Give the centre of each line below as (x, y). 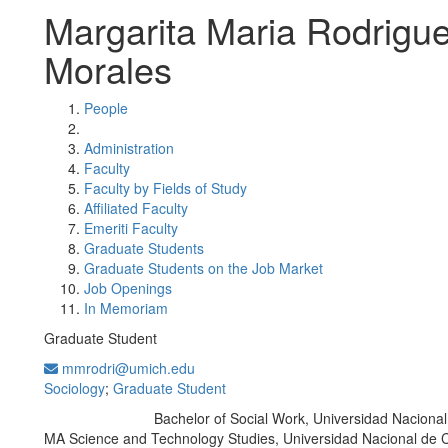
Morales (108, 68)
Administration (129, 148)
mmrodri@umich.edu (126, 368)
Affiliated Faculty (136, 208)
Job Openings (128, 288)
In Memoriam (126, 308)
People (106, 108)
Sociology (74, 388)
